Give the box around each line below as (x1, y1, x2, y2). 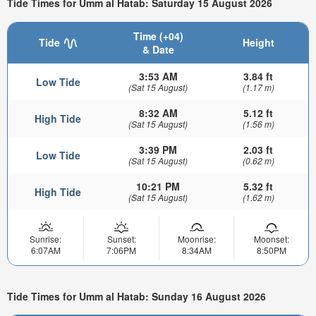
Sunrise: (30, 232, 61, 245)
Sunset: (107, 232, 136, 245)
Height (242, 35, 274, 49)
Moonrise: (177, 232, 216, 245)
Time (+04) (133, 28, 183, 43)
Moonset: (253, 232, 289, 245)
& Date (142, 42, 174, 56)
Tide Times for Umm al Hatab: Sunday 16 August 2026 (7, 288, 266, 303)
